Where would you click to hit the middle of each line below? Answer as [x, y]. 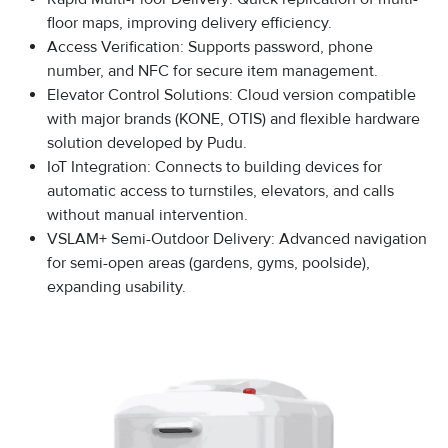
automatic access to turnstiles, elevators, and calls [220, 191]
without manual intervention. [147, 215]
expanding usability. [118, 287]
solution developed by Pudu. [147, 143]
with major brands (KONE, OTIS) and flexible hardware [233, 119]
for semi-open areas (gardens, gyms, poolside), [208, 263]
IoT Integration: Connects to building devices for [214, 167]
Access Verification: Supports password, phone [210, 47]
